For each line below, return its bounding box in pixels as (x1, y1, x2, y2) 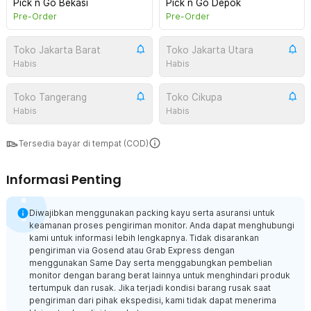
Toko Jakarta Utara (165, 44, 253, 56)
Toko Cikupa (165, 92, 222, 103)
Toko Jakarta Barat (13, 44, 101, 56)
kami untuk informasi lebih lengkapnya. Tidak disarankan (29, 233, 259, 243)
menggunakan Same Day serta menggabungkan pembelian (29, 258, 272, 268)
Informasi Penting (6, 171, 121, 188)
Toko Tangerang (13, 92, 87, 103)
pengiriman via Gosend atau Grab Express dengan (29, 245, 235, 255)
